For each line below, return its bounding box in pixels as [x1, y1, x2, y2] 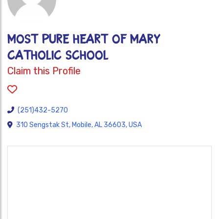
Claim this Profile [7, 65, 81, 77]
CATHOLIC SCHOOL [7, 49, 109, 62]
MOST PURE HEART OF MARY [7, 33, 160, 46]
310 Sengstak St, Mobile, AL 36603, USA [16, 121, 142, 129]
